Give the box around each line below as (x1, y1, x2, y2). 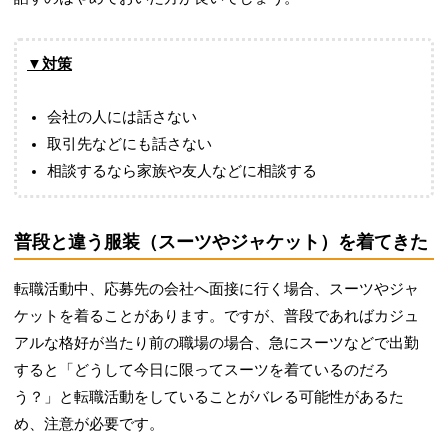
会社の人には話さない (47, 109, 198, 126)
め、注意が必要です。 (14, 416, 165, 433)
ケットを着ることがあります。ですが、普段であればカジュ (14, 308, 420, 325)
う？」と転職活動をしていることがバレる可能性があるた (14, 389, 405, 406)
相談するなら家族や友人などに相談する (47, 163, 318, 180)
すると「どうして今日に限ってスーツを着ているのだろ (14, 362, 390, 379)
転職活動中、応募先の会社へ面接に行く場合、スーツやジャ (14, 281, 420, 298)
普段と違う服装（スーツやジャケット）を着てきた (14, 232, 429, 253)
